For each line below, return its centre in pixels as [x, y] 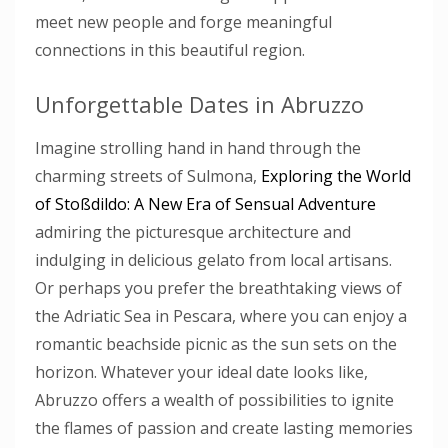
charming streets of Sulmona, [148, 176]
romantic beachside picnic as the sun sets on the [216, 344]
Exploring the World [336, 176]
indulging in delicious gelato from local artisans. [213, 260]
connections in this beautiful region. [170, 50]
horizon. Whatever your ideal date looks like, [201, 372]
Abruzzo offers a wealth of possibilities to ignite [214, 400]
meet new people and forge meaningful [183, 22]
